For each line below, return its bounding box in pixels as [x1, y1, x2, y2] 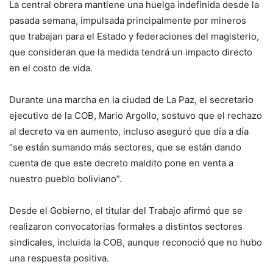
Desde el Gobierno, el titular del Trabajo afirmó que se [9, 204, 243, 216]
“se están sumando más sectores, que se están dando [9, 141, 241, 153]
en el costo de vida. [9, 62, 93, 74]
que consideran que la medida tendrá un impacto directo [9, 46, 252, 58]
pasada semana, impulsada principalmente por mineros [9, 14, 246, 26]
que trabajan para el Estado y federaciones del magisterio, [9, 30, 259, 42]
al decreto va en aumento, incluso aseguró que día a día [9, 125, 249, 137]
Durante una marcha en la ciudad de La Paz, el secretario [9, 93, 253, 105]
